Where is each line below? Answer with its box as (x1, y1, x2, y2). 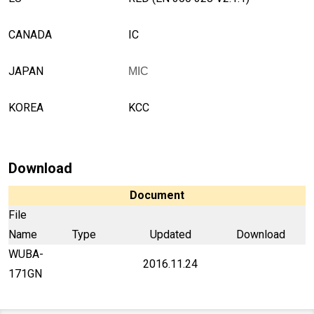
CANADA (8, 28, 52, 41)
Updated (149, 228, 191, 241)
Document (130, 189, 184, 202)
